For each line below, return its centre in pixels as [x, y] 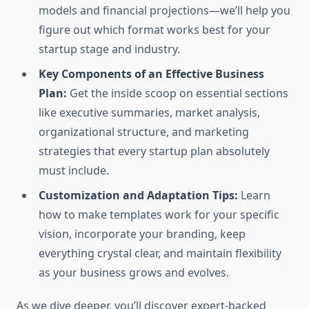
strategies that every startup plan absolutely [154, 151]
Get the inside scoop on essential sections [178, 93]
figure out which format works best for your [154, 30]
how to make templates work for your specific [159, 215]
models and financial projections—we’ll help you [165, 11]
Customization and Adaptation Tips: [138, 196]
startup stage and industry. [109, 49]
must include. [74, 171]
